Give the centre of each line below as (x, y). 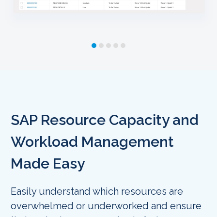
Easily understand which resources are (97, 191)
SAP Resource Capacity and (105, 120)
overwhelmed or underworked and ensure (106, 206)
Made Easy (48, 163)
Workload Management (93, 142)
